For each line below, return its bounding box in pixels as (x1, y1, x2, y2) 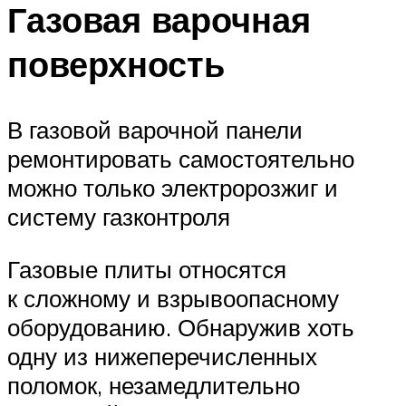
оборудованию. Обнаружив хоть (7, 312, 354, 342)
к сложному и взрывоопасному (7, 283, 339, 313)
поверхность (7, 42, 225, 87)
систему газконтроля (7, 202, 230, 232)
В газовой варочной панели (7, 115, 303, 145)
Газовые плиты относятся (7, 254, 286, 284)
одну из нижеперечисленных (7, 341, 317, 371)
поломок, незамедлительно (7, 370, 300, 400)
